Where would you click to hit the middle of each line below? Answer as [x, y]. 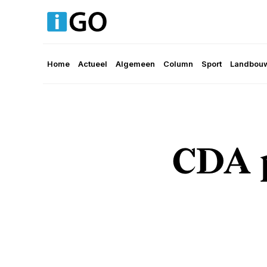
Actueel [93, 64]
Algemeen [135, 64]
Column [178, 64]
